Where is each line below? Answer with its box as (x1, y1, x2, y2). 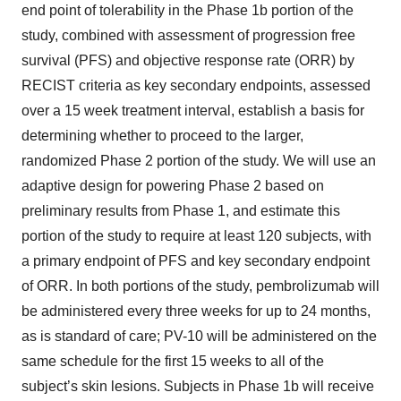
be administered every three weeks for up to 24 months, (21, 303, 371, 319)
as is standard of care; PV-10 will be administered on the (21, 328, 377, 344)
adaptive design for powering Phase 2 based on (21, 178, 324, 193)
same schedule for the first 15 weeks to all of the (21, 354, 324, 369)
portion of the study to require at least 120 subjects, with (21, 228, 371, 243)
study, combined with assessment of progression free (21, 28, 355, 43)
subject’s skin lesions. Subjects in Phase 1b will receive (21, 379, 374, 394)
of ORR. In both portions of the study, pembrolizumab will (21, 278, 380, 294)
